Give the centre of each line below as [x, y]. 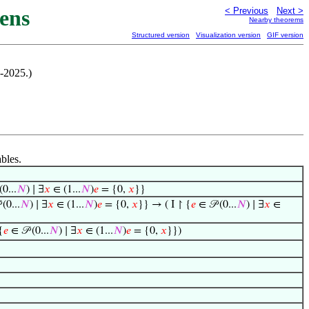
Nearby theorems [276, 20]
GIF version [285, 35]
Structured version [161, 35]
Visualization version [228, 35]
